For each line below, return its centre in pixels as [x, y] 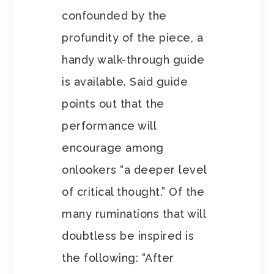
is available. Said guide [125, 82]
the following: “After [118, 258]
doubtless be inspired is [128, 236]
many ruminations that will [134, 214]
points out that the [113, 104]
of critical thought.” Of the [133, 192]
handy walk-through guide [133, 60]
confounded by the [114, 16]
